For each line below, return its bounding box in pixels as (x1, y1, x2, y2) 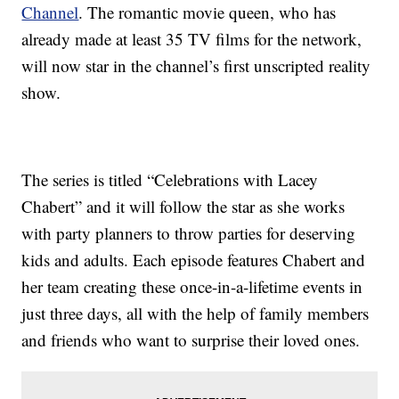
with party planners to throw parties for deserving (21, 222, 356, 245)
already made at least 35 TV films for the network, (21, 28, 362, 51)
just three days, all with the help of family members (21, 302, 370, 325)
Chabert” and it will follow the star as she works (21, 195, 346, 218)
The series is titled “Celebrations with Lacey (21, 168, 319, 191)
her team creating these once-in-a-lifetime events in (21, 275, 363, 298)
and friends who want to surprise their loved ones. (21, 329, 361, 352)
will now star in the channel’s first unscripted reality (21, 54, 371, 77)
